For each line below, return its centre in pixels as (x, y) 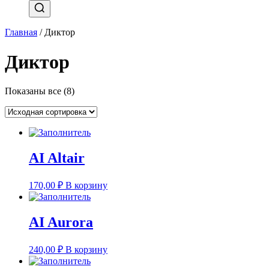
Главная (21, 32)
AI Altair (57, 158)
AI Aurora (61, 222)
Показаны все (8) (40, 91)
